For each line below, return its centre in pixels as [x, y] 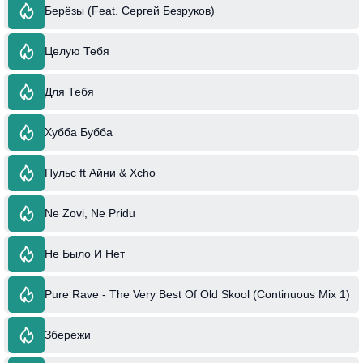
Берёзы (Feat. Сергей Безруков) [130, 11]
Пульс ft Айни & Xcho [100, 173]
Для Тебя [69, 92]
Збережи [68, 335]
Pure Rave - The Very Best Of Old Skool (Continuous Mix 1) [197, 294]
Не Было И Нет [85, 254]
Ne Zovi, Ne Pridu [90, 213]
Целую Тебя [77, 51]
